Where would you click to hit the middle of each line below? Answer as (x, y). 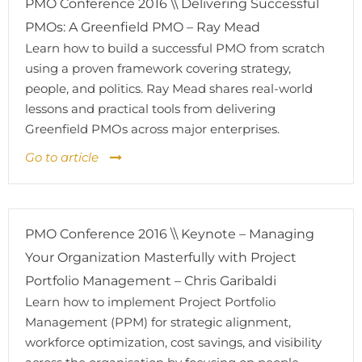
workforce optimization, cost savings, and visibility (173, 342)
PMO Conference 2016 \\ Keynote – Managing (170, 234)
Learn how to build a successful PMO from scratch (175, 48)
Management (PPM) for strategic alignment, (158, 322)
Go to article (62, 157)
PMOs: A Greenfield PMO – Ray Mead (143, 27)
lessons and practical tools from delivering (150, 109)
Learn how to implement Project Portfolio (150, 302)
